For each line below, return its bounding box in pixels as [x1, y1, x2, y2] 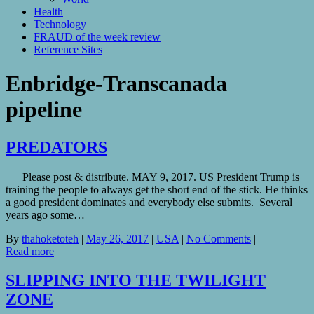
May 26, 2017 [86, 232, 149, 245]
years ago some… [6, 208, 85, 221]
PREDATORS [6, 137, 107, 156]
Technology [34, 18, 86, 30]
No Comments [186, 232, 251, 245]
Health [34, 5, 63, 18]
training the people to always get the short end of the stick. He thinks [6, 183, 308, 196]
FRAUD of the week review [34, 30, 161, 43]
